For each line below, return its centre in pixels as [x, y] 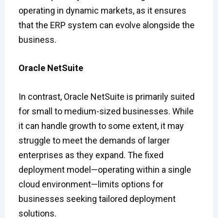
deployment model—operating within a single [105, 170]
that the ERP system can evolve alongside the [106, 25]
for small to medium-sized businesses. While [106, 111]
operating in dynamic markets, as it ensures [102, 10]
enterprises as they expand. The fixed [91, 155]
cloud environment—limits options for [91, 184]
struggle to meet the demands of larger [94, 141]
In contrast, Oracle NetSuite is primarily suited [106, 97]
